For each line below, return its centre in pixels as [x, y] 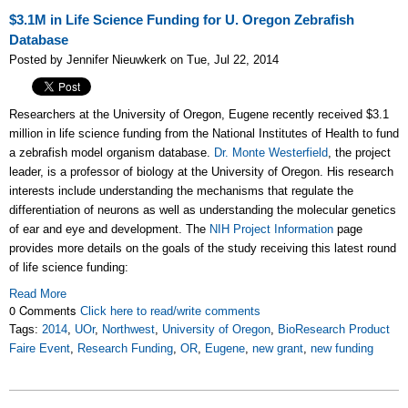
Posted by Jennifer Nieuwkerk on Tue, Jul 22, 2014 [144, 59]
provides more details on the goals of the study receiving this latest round [203, 248]
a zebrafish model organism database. [112, 152]
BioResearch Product [334, 329]
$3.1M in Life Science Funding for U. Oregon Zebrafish [182, 20]
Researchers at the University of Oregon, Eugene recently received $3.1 [199, 114]
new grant [278, 348]
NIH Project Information [271, 229]
